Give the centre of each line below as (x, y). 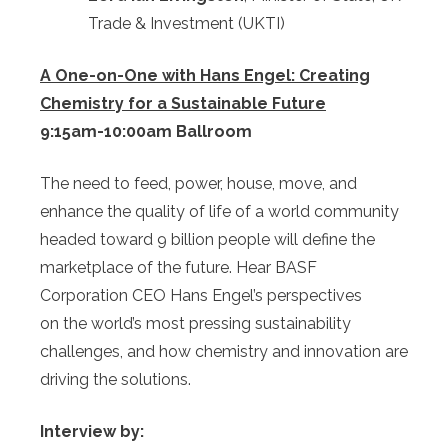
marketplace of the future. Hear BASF (178, 268)
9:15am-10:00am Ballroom (146, 132)
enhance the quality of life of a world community (219, 212)
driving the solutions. (115, 380)
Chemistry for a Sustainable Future (183, 104)
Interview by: (92, 432)
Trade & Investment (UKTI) (186, 24)
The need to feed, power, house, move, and (198, 184)
